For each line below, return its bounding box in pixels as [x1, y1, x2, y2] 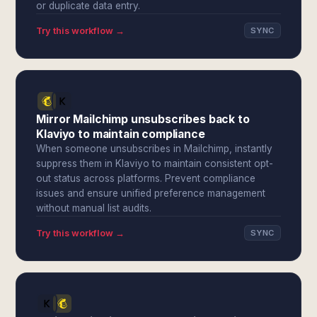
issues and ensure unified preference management [36, 188, 266, 199]
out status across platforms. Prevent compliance [36, 173, 256, 184]
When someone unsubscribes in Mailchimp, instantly [36, 143, 273, 154]
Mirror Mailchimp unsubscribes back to [36, 113, 250, 126]
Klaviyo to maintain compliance [36, 127, 205, 141]
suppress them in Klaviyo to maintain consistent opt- [36, 158, 274, 169]
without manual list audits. [36, 202, 152, 214]
